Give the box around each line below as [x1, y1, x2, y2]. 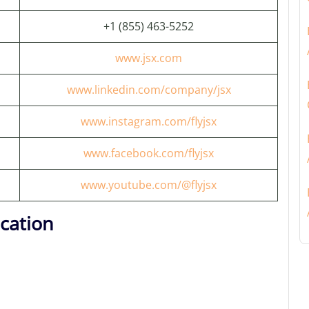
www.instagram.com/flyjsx [81, 114, 217, 129]
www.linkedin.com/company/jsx [66, 82, 231, 97]
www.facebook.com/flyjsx [83, 146, 214, 161]
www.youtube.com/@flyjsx [81, 177, 217, 192]
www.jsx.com [115, 50, 182, 66]
